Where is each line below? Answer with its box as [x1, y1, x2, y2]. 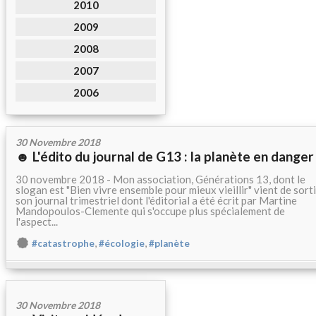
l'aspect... [16, 215, 58, 228]
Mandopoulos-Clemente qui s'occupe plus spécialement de [16, 205, 285, 217]
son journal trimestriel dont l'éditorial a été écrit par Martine [16, 194, 297, 207]
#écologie [99, 238, 145, 249]
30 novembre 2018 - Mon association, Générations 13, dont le [16, 173, 305, 186]
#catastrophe [32, 238, 95, 249]
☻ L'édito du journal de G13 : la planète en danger [16, 148, 314, 164]
